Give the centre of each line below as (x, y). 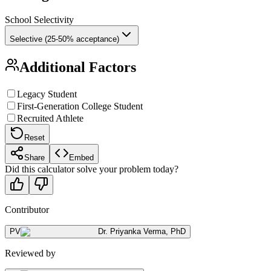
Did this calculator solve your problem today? (92, 169)
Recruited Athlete (50, 118)
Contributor (27, 209)
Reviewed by (30, 253)
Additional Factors (78, 67)
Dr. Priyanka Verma (132, 231)
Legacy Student (47, 94)
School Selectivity (39, 20)
